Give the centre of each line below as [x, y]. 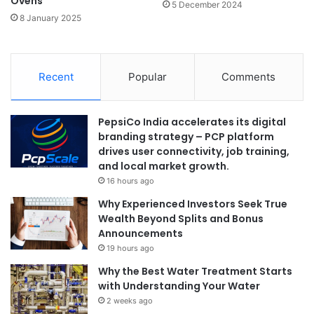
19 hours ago [130, 248]
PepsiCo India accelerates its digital [192, 122]
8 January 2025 [50, 18]
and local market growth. [164, 166]
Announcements [141, 233]
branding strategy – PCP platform [186, 136]
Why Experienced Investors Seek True [193, 204]
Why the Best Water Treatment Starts [195, 271]
